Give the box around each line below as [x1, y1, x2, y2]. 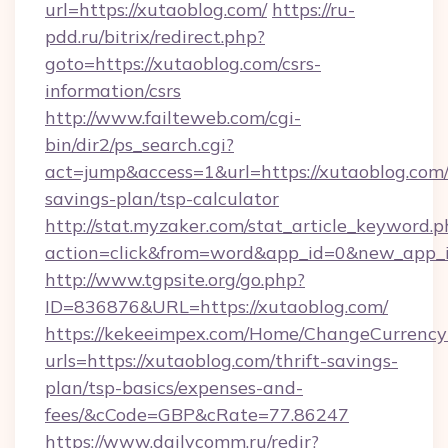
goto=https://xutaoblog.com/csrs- [45, 52, 321, 75]
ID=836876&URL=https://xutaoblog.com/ [45, 295, 388, 318]
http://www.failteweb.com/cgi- [45, 106, 301, 129]
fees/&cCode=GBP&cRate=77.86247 [45, 403, 349, 426]
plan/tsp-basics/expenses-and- [45, 376, 303, 399]
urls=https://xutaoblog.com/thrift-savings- [45, 349, 398, 372]
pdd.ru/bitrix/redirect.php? [45, 25, 265, 48]
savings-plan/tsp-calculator [45, 187, 279, 210]
